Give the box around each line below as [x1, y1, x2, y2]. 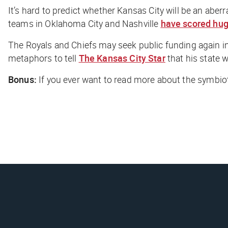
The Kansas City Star [78, 51, 165, 64]
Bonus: [8, 73, 39, 85]
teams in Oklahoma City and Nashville [8, 17, 161, 30]
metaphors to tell [8, 51, 79, 64]
